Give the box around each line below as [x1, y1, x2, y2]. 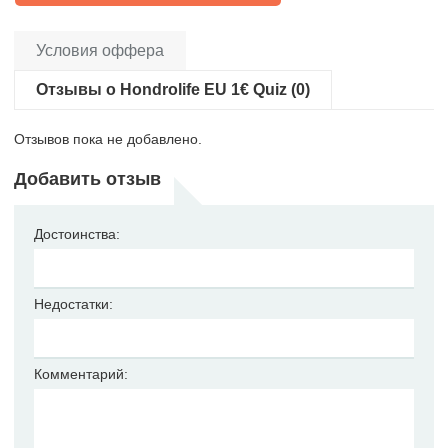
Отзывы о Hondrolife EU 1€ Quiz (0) [36, 80, 310, 98]
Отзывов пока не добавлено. [14, 130, 202, 147]
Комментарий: [34, 365, 128, 382]
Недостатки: [34, 295, 113, 312]
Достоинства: [34, 225, 120, 242]
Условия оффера [36, 41, 164, 59]
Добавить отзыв [14, 168, 161, 189]
